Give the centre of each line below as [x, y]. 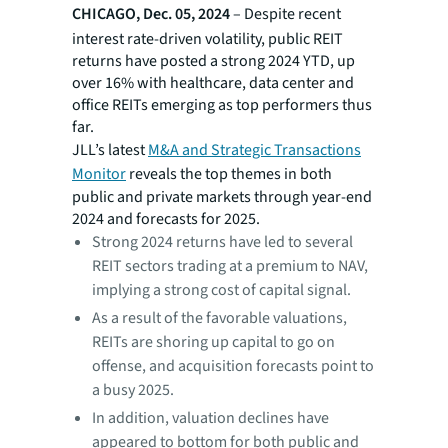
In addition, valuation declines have [210, 418]
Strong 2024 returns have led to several [222, 242]
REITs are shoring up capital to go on [213, 342]
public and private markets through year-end [222, 197]
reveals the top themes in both [229, 174]
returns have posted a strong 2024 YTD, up [213, 61]
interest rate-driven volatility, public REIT [207, 39]
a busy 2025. [133, 390]
